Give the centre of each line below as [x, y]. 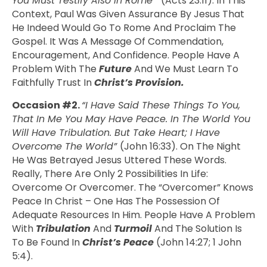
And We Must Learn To [185, 69]
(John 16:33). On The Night [180, 146]
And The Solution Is [197, 228]
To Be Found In [47, 242]
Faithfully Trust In [53, 83]
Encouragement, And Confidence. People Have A [126, 55]
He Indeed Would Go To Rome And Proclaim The [124, 28]
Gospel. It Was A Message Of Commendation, [118, 42]
